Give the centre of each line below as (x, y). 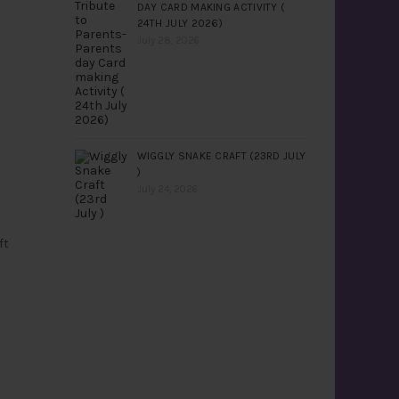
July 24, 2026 (167, 189)
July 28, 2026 (168, 41)
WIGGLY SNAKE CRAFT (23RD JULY (221, 156)
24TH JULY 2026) (180, 23)
